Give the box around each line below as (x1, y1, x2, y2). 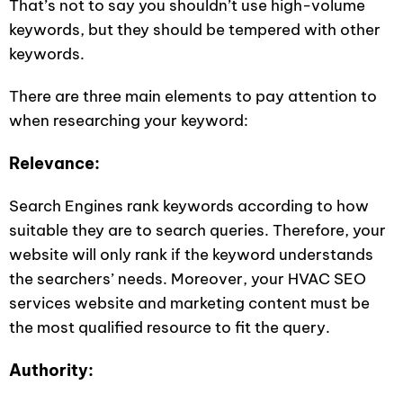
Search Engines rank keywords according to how (9, 196, 369, 216)
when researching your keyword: (9, 111, 248, 130)
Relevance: (9, 153, 100, 174)
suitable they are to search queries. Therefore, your (9, 220, 386, 240)
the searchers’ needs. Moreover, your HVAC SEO (9, 269, 366, 289)
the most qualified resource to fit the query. (9, 318, 330, 337)
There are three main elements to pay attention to (9, 86, 377, 106)
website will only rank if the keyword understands (9, 245, 373, 264)
